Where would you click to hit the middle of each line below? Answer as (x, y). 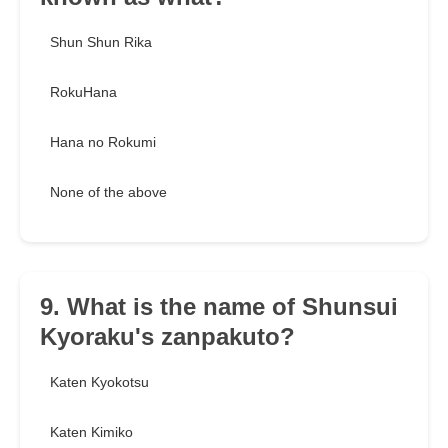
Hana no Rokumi (103, 142)
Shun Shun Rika (101, 42)
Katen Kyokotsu (99, 382)
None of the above (108, 192)
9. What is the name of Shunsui (219, 307)
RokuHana (83, 92)
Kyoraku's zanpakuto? (167, 337)
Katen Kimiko (91, 432)
